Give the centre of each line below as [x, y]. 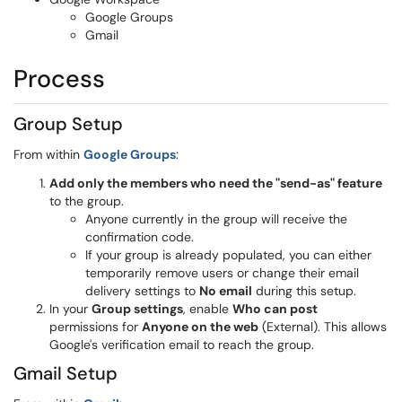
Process [59, 79]
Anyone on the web [200, 327]
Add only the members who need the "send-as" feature [216, 183]
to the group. [87, 201]
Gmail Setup [66, 373]
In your [70, 309]
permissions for [96, 327]
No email [226, 291]
